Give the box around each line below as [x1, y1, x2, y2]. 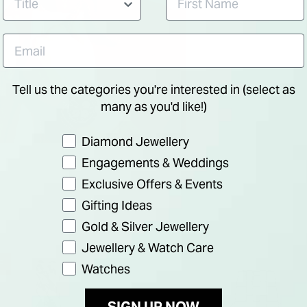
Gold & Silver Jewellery [81, 219, 209, 234]
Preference [61, 132, 129, 148]
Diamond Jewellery [81, 134, 189, 149]
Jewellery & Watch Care [81, 240, 214, 256]
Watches [81, 261, 130, 277]
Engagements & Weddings [81, 155, 229, 171]
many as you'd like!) [100, 99, 207, 114]
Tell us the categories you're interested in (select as [12, 82, 295, 97]
